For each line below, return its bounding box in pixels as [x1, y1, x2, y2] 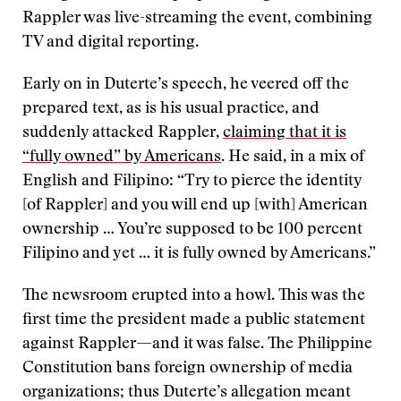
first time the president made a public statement [22, 312, 365, 328]
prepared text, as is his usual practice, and [22, 101, 320, 117]
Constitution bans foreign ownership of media [22, 361, 353, 377]
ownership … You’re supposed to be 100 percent [22, 222, 363, 238]
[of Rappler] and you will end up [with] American [22, 198, 368, 214]
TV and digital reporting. [22, 35, 199, 51]
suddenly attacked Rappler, [22, 125, 223, 141]
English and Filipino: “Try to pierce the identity [22, 174, 362, 190]
